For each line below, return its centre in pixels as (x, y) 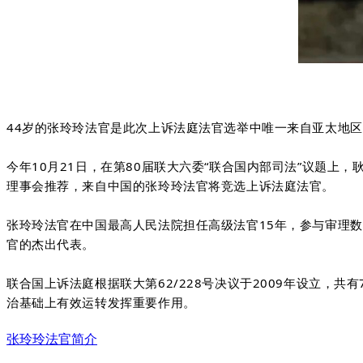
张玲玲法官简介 (52, 339)
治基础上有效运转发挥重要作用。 (101, 302)
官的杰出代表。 (51, 243)
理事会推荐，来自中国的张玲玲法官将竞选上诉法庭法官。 (171, 185)
